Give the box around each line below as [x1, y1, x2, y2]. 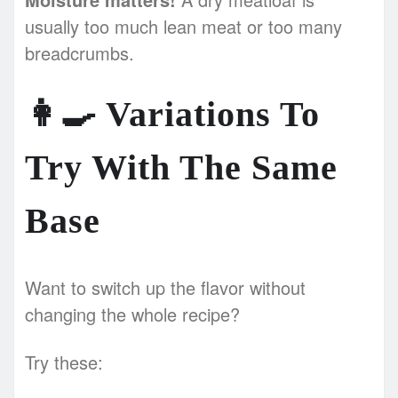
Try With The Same [25, 147, 338, 187]
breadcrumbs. [25, 39, 134, 66]
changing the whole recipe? [25, 300, 240, 327]
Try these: [25, 348, 103, 375]
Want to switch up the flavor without [25, 274, 306, 300]
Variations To [97, 93, 320, 134]
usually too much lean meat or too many [25, 12, 342, 39]
